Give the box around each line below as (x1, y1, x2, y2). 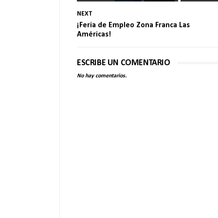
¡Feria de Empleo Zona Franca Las (77, 21, 190, 29)
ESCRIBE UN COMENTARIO (77, 58, 170, 68)
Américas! (77, 31, 111, 38)
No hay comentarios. (77, 73, 127, 79)
